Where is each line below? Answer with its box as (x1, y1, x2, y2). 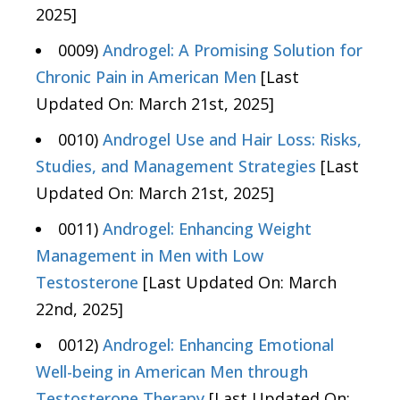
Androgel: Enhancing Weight (103, 218, 312, 240)
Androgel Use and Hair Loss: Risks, (103, 129, 362, 151)
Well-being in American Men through (36, 361, 308, 383)
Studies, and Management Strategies (36, 155, 316, 178)
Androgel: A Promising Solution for (103, 39, 362, 62)
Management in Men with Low (36, 245, 263, 267)
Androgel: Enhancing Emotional (103, 334, 334, 356)
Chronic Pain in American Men (36, 66, 256, 88)
